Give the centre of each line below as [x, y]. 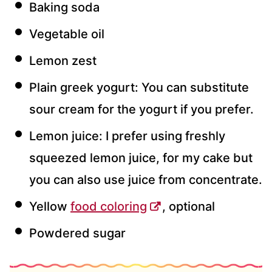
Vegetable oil [68, 34]
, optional [189, 207]
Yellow [50, 207]
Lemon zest [63, 61]
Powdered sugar [77, 233]
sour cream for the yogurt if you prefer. [141, 110]
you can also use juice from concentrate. [146, 180]
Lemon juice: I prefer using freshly [127, 136]
